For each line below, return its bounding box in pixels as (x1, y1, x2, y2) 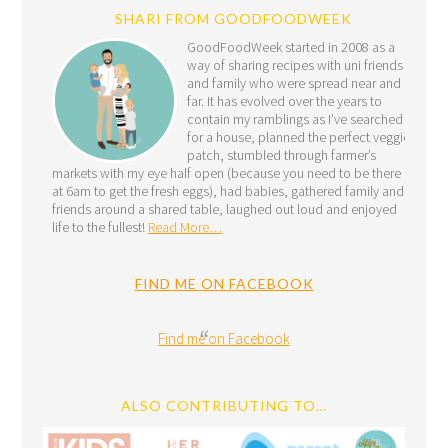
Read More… (147, 217, 222, 236)
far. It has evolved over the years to (186, 91, 382, 110)
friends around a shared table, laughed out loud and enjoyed (51, 199, 397, 218)
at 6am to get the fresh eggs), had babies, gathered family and (51, 181, 404, 200)
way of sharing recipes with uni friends (186, 55, 403, 74)
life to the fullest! (51, 217, 148, 236)
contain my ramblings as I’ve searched (186, 109, 403, 128)
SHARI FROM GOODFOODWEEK (114, 9, 352, 27)
